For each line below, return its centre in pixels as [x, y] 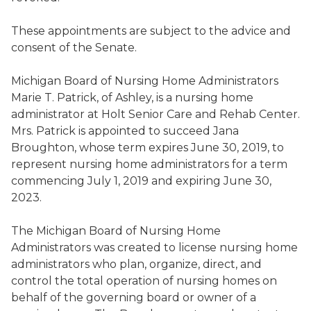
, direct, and [230, 264]
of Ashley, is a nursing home [176, 98]
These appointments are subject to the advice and [151, 31]
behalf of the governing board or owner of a [134, 297]
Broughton [43, 148]
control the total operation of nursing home [133, 281]
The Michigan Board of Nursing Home [116, 231]
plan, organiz [155, 264]
